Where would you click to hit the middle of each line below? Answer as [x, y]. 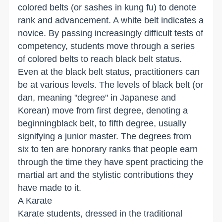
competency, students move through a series [107, 46]
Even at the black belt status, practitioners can [109, 72]
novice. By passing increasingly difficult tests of [111, 33]
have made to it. [50, 188]
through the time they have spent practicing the [111, 162]
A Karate [35, 200]
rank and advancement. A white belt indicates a [111, 20]
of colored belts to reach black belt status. [100, 59]
